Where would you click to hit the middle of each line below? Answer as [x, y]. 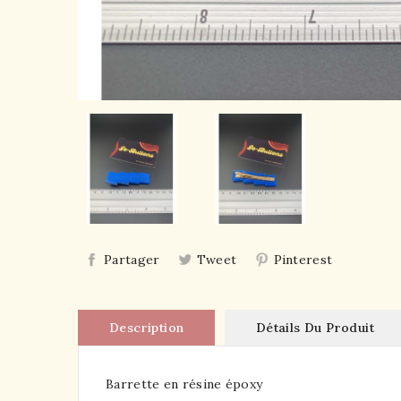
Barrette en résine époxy [184, 384]
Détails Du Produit [315, 328]
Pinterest [303, 260]
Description [147, 328]
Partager [132, 260]
